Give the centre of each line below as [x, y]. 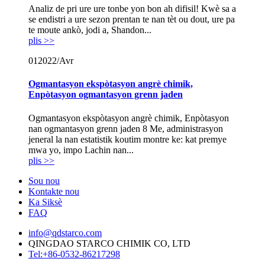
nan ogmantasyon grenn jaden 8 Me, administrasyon [126, 128]
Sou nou [44, 180]
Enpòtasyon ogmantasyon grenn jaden [106, 95]
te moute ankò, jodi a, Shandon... [90, 30]
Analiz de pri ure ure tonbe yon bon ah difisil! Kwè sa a [132, 9]
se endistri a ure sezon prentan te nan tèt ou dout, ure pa [132, 20]
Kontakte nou [54, 191]
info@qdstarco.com [65, 232]
